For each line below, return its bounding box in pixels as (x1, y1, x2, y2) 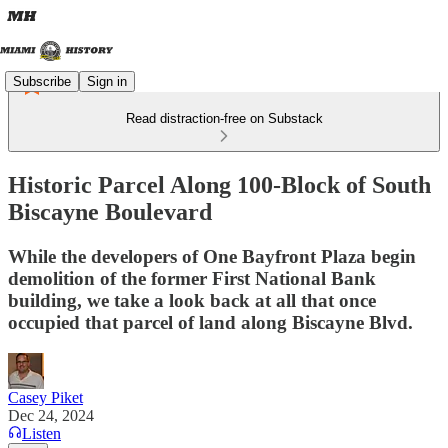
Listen (22, 424, 61, 442)
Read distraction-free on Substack (125, 111, 323, 126)
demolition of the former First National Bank (8, 267, 376, 289)
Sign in (87, 73, 127, 89)
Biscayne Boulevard (8, 198, 212, 225)
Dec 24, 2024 (8, 406, 94, 424)
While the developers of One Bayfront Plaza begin (8, 245, 416, 267)
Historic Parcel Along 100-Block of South (8, 171, 431, 198)
